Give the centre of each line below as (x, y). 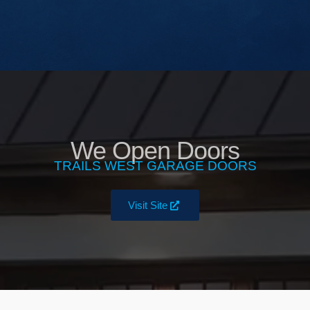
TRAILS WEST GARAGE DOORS (155, 166)
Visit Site (147, 206)
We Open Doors (155, 151)
